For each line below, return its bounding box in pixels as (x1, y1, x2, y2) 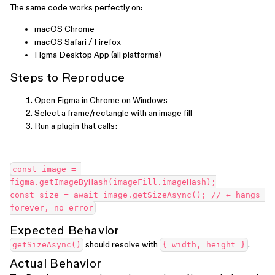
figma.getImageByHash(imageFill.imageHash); (10, 177, 216, 187)
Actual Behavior (10, 257, 101, 270)
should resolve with (83, 239, 160, 249)
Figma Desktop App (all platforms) (34, 50, 161, 60)
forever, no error (10, 203, 93, 212)
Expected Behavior (10, 223, 120, 237)
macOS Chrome (34, 24, 95, 34)
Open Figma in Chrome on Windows (34, 95, 168, 105)
